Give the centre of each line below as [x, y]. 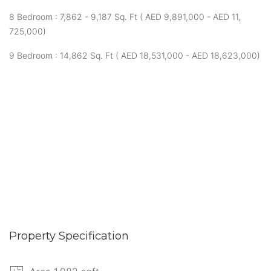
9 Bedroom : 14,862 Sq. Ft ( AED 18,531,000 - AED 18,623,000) [135, 55]
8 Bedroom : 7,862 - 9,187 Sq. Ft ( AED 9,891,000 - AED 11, [125, 16]
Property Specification [69, 236]
